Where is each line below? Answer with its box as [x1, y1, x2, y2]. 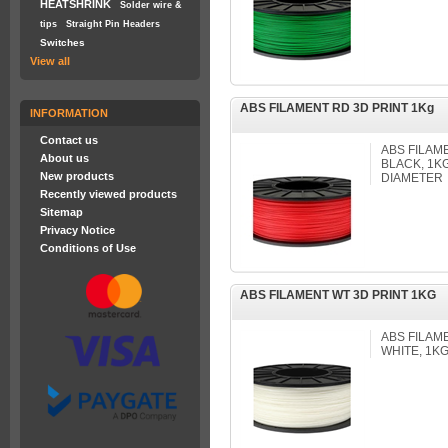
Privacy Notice [40, 224, 115, 236]
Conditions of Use [40, 242, 136, 254]
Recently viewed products [40, 188, 177, 200]
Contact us [40, 134, 98, 146]
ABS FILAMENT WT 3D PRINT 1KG [240, 288, 436, 302]
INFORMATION [30, 107, 108, 119]
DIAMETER [381, 171, 443, 185]
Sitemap [40, 206, 83, 218]
